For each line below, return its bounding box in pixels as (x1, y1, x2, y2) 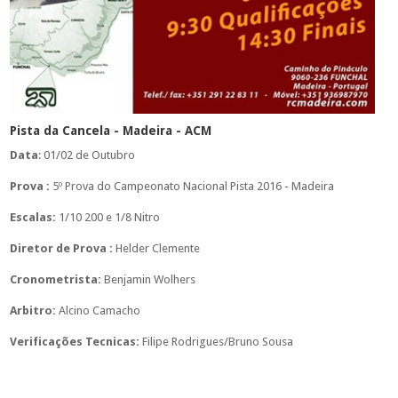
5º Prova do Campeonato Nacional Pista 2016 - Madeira (49, 179, 334, 193)
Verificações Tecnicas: (9, 334, 142, 348)
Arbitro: (9, 303, 56, 317)
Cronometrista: (9, 272, 104, 286)
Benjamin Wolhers (103, 272, 195, 286)
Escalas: (9, 210, 56, 224)
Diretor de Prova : (9, 241, 113, 255)
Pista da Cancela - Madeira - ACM (9, 123, 211, 138)
